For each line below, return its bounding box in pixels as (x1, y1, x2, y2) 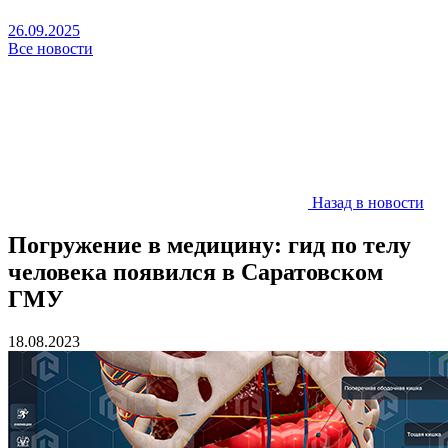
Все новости (8, 40, 93, 57)
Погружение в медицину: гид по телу (8, 231, 411, 258)
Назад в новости (312, 194, 424, 211)
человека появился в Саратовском (8, 258, 383, 285)
